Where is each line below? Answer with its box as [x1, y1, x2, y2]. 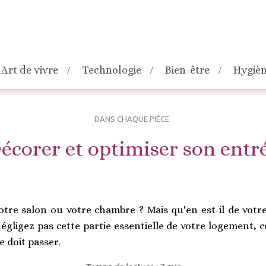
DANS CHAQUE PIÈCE [94, 115, 169, 123]
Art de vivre [1, 64, 58, 76]
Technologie [82, 64, 141, 76]
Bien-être [165, 64, 210, 76]
